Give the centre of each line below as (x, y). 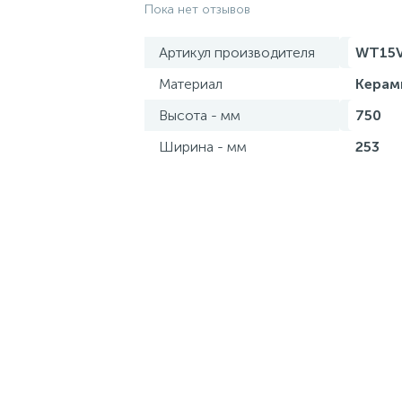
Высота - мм (200, 115)
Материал (191, 84)
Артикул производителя (237, 52)
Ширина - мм (203, 147)
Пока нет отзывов (197, 9)
